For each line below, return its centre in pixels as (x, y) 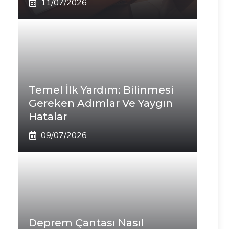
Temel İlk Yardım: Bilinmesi (101, 90)
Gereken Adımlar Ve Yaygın (101, 103)
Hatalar (48, 117)
